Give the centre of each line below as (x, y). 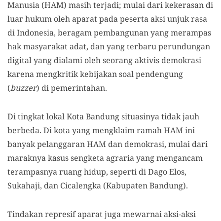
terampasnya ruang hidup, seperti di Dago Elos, (97, 172)
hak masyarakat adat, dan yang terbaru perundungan (109, 46)
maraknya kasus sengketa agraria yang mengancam (105, 158)
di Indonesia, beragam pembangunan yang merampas (109, 33)
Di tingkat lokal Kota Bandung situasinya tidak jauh (103, 116)
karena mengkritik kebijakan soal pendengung (95, 74)
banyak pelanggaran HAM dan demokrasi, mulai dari (108, 144)
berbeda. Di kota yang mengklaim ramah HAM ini (101, 130)
